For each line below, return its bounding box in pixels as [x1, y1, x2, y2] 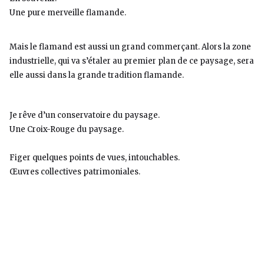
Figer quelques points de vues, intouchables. [9, 153, 180, 163]
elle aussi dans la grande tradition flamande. [9, 70, 184, 80]
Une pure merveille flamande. [9, 8, 126, 18]
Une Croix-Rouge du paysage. [9, 124, 124, 134]
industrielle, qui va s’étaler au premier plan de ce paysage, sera [9, 56, 254, 66]
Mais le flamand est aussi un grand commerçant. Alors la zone [9, 42, 251, 52]
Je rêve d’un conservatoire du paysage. [9, 110, 160, 120]
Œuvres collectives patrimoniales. [9, 167, 140, 177]
